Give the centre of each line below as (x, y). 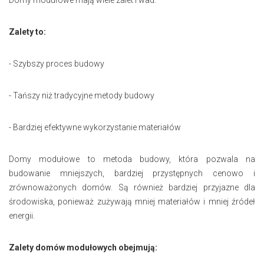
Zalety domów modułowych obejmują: (83, 247)
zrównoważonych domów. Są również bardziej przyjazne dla (132, 187)
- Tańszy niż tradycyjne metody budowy (82, 95)
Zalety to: (27, 32)
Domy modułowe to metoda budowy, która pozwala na (132, 159)
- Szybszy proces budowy (57, 63)
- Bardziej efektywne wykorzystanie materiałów (95, 127)
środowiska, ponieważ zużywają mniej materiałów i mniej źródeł (132, 201)
